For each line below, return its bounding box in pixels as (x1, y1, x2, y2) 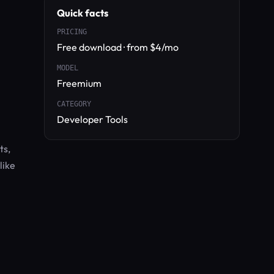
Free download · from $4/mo (57, 41, 179, 53)
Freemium (57, 77, 102, 89)
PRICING (57, 28, 87, 36)
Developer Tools (57, 113, 128, 125)
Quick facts (57, 7, 108, 19)
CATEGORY (57, 100, 91, 108)
